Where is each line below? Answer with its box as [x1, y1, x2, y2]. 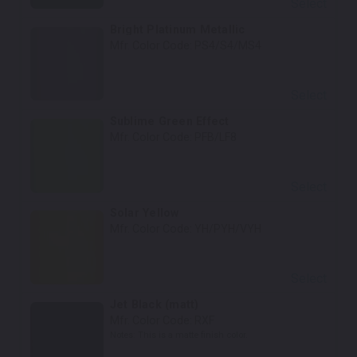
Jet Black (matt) [109, 298, 199, 312]
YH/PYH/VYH [194, 222, 261, 235]
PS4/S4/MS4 [194, 38, 261, 52]
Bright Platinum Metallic [109, 22, 245, 36]
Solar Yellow [109, 206, 179, 219]
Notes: [109, 330, 138, 341]
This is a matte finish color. [137, 330, 248, 341]
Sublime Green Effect [109, 114, 229, 127]
